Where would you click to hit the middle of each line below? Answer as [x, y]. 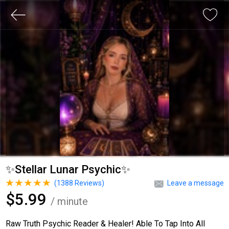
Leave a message [195, 183]
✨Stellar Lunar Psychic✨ [68, 169]
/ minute [69, 201]
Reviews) [88, 183]
